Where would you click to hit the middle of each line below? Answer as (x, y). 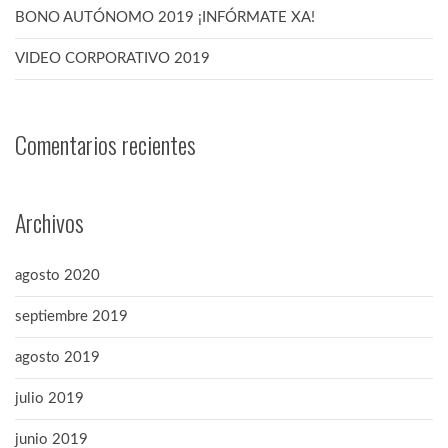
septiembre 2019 (71, 316)
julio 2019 (49, 398)
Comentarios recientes (105, 143)
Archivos (49, 221)
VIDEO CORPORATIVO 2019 (112, 58)
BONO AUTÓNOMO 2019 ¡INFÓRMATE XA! (165, 17)
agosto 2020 (57, 275)
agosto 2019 (57, 357)
